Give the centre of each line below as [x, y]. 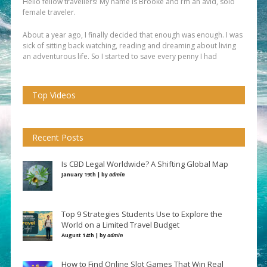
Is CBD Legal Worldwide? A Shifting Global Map [145, 164]
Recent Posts [58, 138]
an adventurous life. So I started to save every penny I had [119, 57]
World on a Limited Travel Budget [120, 225]
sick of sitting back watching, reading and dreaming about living [129, 46]
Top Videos [54, 95]
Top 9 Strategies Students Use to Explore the [142, 214]
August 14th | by [84, 235]
